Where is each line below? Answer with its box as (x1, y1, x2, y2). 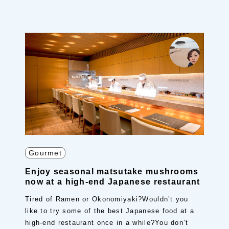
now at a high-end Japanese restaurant (25, 177, 200, 186)
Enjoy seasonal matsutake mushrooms (25, 167, 199, 176)
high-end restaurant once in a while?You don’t (25, 219, 189, 226)
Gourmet (29, 149, 62, 157)
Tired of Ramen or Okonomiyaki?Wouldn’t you (25, 195, 189, 203)
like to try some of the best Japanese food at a (25, 207, 195, 215)
